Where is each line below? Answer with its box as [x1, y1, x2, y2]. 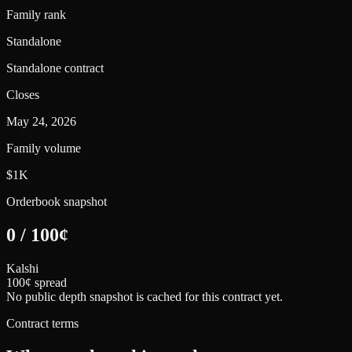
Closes [6, 87, 39, 101]
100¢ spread [6, 275, 67, 289]
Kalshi [6, 261, 38, 275]
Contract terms [6, 316, 79, 330]
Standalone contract [6, 60, 104, 75]
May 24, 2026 [6, 114, 76, 128]
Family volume [6, 141, 81, 155]
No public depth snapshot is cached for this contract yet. [6, 289, 283, 303]
